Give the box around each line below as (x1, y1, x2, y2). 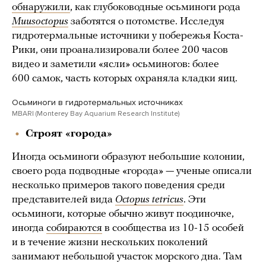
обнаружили (12, 1, 70, 13)
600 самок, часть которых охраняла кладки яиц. (12, 72, 237, 84)
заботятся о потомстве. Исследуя (68, 15, 224, 27)
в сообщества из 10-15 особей (102, 222, 244, 234)
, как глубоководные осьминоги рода (70, 1, 240, 13)
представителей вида (12, 194, 115, 205)
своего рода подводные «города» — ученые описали (12, 165, 252, 177)
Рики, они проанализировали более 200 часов (12, 44, 228, 56)
